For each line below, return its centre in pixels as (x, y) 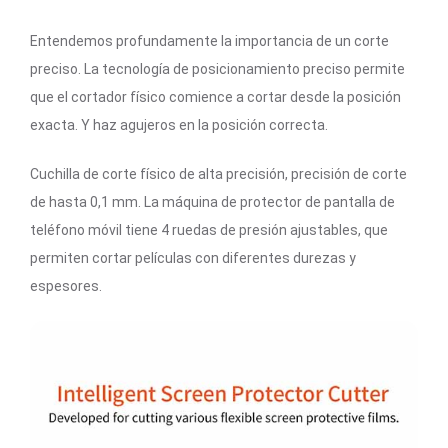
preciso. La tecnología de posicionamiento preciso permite (217, 68)
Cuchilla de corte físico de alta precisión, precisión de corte (218, 173)
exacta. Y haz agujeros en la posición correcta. (179, 124)
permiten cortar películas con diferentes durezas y (193, 257)
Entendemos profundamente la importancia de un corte (209, 40)
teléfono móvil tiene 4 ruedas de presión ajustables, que (209, 229)
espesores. (66, 285)
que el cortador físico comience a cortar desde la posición (215, 96)
